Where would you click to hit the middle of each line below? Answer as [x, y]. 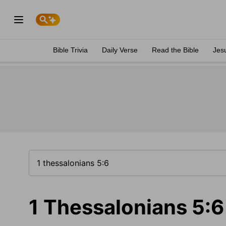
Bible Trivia [70, 50]
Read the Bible [175, 50]
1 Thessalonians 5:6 [126, 207]
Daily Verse [120, 50]
